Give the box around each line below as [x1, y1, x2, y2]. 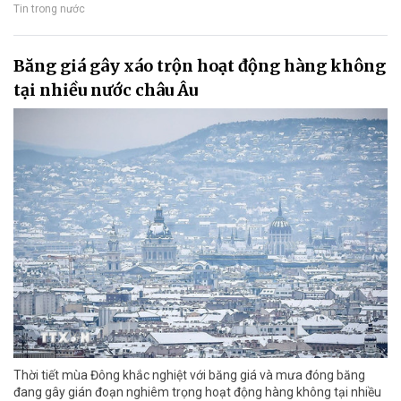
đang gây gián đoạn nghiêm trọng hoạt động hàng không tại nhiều [13, 384, 381, 399]
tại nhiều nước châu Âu [13, 79, 198, 100]
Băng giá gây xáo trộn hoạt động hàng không [13, 55, 386, 76]
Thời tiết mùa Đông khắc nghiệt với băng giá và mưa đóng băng [13, 367, 365, 382]
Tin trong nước [13, 3, 85, 16]
